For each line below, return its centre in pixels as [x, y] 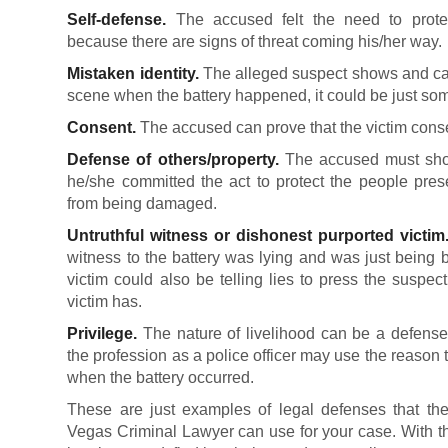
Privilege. [102, 333]
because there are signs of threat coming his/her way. [255, 41]
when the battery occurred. [161, 377]
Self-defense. [117, 19]
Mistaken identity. [133, 73]
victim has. [105, 301]
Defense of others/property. [173, 159]
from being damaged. [142, 203]
